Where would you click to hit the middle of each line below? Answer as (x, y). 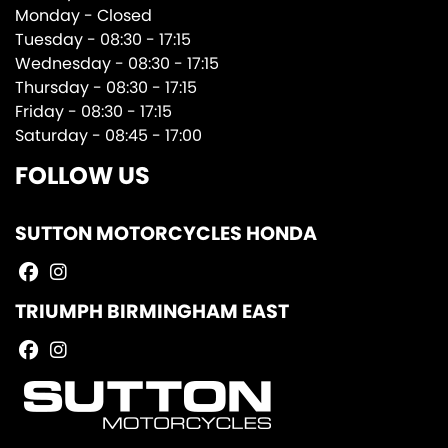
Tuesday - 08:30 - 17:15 (103, 39)
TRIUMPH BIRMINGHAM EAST (152, 311)
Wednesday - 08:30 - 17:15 (117, 63)
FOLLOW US (82, 175)
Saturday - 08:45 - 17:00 (108, 135)
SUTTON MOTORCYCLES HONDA (166, 233)
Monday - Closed (83, 15)
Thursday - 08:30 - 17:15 (106, 87)
